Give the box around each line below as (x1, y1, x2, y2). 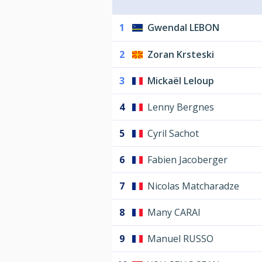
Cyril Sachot (147, 127, 199, 140)
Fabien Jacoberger (147, 153, 227, 167)
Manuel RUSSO (147, 232, 213, 246)
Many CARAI (147, 206, 201, 219)
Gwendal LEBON (147, 21, 219, 35)
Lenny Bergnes (147, 101, 214, 114)
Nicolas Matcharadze (147, 180, 239, 193)
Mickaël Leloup (147, 74, 214, 88)
